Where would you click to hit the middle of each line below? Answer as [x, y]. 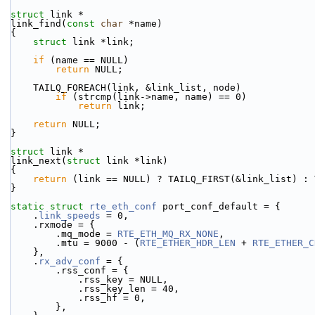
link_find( [39, 24]
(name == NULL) [86, 60]
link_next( [39, 161]
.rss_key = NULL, [123, 279]
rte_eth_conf [123, 206]
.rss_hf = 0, [112, 298]
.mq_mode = [86, 234]
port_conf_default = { [219, 206]
